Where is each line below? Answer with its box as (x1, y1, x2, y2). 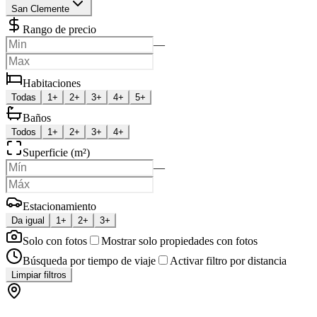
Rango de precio (23, 23, 96, 35)
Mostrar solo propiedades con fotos (101, 234, 258, 247)
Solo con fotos (23, 234, 87, 247)
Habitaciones (23, 76, 81, 89)
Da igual (11, 214, 45, 226)
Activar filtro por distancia (170, 254, 287, 267)
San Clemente (11, 3, 69, 14)
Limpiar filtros (11, 269, 67, 280)
